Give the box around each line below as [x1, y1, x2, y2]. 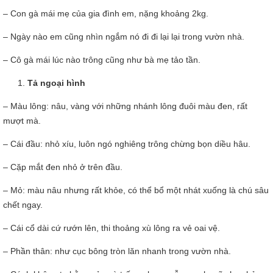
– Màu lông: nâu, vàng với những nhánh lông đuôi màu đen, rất [3, 101, 247, 111]
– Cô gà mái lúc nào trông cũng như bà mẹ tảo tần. [3, 55, 200, 65]
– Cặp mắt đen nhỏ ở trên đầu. [3, 162, 122, 172]
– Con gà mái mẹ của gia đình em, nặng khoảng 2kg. [3, 9, 208, 18]
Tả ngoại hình [27, 78, 85, 88]
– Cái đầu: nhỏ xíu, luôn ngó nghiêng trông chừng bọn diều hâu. [3, 139, 250, 149]
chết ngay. [3, 200, 43, 210]
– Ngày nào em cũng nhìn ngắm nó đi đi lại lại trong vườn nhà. [3, 32, 244, 41]
